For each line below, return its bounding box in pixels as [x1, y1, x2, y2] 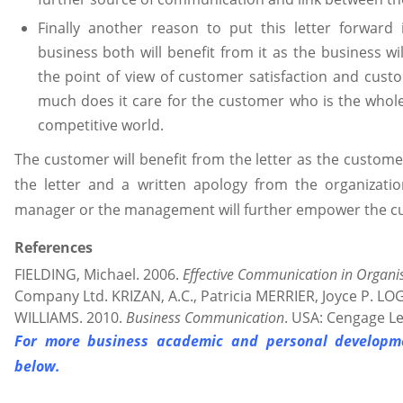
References [14, 237, 93, 257]
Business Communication [126, 308, 284, 328]
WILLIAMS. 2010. [14, 308, 126, 328]
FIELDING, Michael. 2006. [14, 264, 183, 285]
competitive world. [37, 115, 164, 136]
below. [14, 356, 60, 377]
